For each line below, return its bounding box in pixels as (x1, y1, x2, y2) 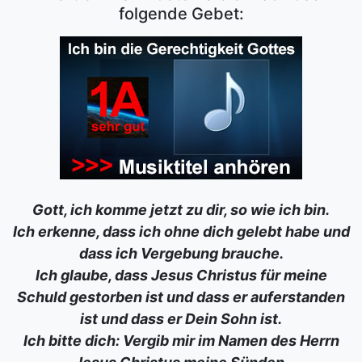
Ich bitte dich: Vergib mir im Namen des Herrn (23, 332, 339, 349)
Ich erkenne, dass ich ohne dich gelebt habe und (12, 223, 350, 240)
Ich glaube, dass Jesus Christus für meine (35, 267, 327, 284)
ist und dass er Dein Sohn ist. (80, 310, 282, 327)
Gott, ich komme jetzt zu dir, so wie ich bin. (32, 201, 330, 218)
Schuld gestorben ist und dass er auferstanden (17, 288, 345, 305)
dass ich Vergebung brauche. (78, 245, 284, 262)
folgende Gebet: (118, 4, 244, 23)
